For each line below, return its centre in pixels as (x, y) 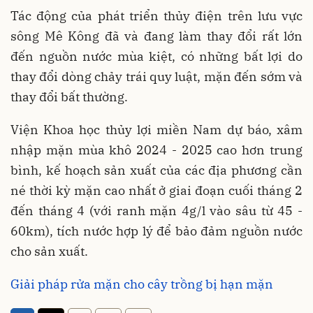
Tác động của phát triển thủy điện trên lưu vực (156, 16)
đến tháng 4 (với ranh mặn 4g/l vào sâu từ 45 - (156, 211)
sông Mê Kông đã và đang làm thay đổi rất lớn (156, 36)
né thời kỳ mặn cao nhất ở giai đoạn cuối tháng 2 (156, 191)
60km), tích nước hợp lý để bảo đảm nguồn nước (156, 231)
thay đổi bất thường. (69, 97)
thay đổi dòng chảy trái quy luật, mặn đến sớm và (156, 77)
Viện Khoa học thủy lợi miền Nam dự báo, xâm (156, 130)
